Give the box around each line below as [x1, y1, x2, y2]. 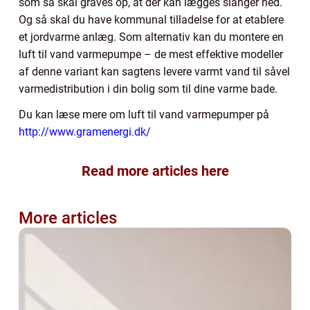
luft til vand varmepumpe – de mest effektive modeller [19, 47, 283, 61]
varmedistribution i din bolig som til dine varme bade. [19, 82, 277, 95]
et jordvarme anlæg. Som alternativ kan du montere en [19, 30, 284, 44]
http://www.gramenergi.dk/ [19, 125, 151, 138]
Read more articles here [81, 162, 229, 179]
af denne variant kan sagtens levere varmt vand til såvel [19, 64, 290, 78]
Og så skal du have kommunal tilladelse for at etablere [19, 12, 284, 26]
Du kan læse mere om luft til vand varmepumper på [19, 107, 269, 121]
